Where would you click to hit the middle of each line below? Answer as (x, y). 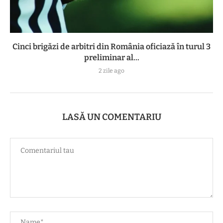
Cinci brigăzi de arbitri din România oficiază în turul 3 (111, 47)
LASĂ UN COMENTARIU (111, 117)
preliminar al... (111, 58)
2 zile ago (111, 71)
